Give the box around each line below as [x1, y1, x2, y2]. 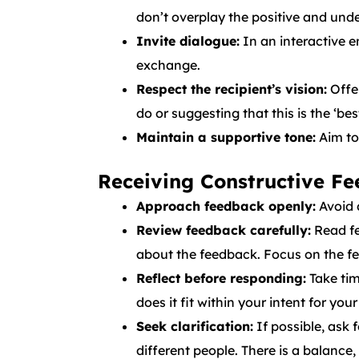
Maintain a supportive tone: [136, 129, 316, 145]
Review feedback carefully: [136, 222, 311, 238]
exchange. [136, 57, 200, 73]
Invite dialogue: [136, 33, 240, 49]
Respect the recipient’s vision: [136, 81, 327, 97]
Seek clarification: [136, 318, 253, 334]
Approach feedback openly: [136, 198, 316, 214]
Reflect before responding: [136, 270, 306, 286]
